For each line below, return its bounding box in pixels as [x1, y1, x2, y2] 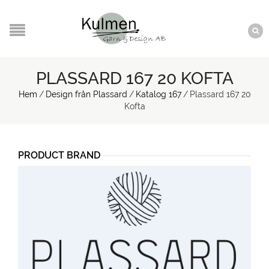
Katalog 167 [135, 89, 181, 99]
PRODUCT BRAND [18, 150, 100, 161]
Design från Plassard [45, 89, 127, 99]
